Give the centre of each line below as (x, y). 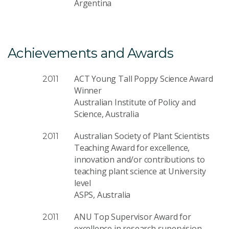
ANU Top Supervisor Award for (133, 216)
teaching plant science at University (140, 171)
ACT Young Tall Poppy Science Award (144, 78)
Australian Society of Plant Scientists (142, 136)
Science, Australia (107, 114)
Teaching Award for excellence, (132, 147)
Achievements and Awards (90, 53)
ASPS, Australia (102, 194)
